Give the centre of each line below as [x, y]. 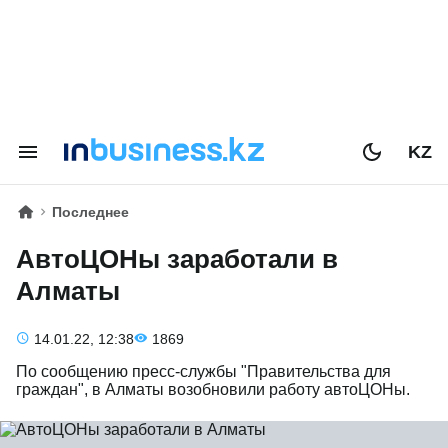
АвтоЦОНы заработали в [177, 259]
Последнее [90, 212]
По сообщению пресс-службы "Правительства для [203, 371]
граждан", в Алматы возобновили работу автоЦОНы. [213, 389]
